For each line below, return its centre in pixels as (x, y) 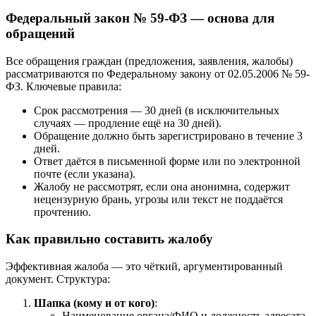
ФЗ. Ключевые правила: (63, 86)
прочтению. (62, 212)
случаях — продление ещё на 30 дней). (128, 123)
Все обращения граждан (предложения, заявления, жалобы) (149, 61)
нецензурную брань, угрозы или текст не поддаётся (158, 199)
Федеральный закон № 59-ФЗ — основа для (140, 18)
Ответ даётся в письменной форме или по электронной (167, 161)
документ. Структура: (58, 279)
